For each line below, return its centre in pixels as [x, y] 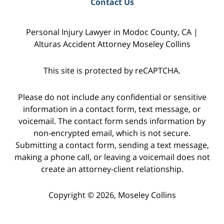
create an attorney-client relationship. [112, 169]
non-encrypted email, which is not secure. [112, 133]
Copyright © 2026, [83, 195]
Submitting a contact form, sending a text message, [112, 145]
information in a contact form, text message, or [112, 109]
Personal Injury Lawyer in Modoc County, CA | [112, 32]
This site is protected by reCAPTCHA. [112, 70]
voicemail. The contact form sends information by [112, 121]
